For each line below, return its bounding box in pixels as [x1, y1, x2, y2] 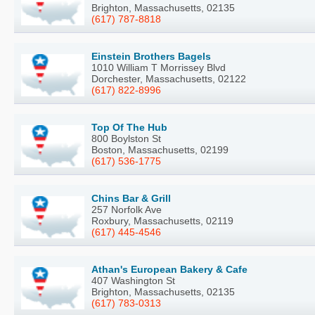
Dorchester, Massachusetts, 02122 [91, 73, 246, 85]
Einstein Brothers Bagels [91, 51, 211, 63]
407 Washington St [91, 275, 175, 287]
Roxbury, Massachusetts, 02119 [91, 215, 233, 227]
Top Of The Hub [91, 122, 167, 134]
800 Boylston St [91, 133, 161, 145]
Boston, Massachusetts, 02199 [91, 144, 229, 156]
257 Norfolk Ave [91, 204, 162, 216]
